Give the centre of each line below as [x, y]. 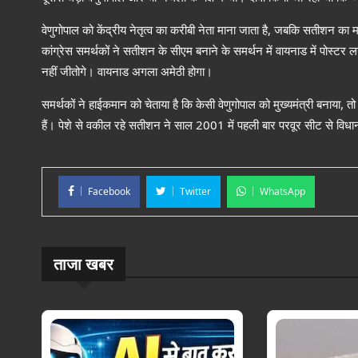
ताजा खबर [84, 264]
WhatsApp [282, 191]
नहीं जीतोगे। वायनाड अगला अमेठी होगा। [127, 71]
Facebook [109, 191]
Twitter [195, 191]
